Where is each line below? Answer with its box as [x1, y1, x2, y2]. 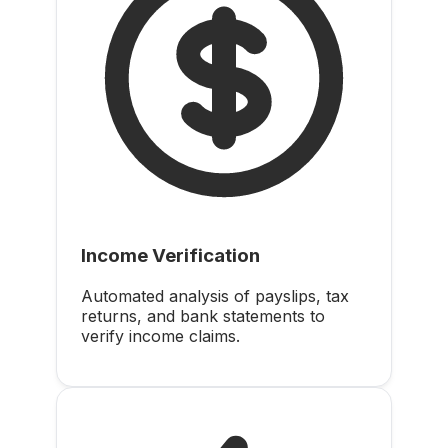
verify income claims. [81, 325, 240, 346]
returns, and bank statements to [81, 305, 325, 326]
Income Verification [81, 244, 260, 268]
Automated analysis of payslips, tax [81, 285, 349, 306]
